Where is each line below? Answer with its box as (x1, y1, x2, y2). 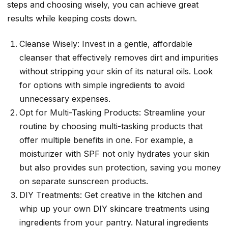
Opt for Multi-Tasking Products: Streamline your (19, 107, 206, 118)
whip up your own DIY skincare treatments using (19, 203, 209, 214)
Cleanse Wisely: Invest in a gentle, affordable (19, 38, 192, 49)
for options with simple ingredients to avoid (19, 79, 185, 90)
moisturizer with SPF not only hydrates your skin (19, 148, 209, 159)
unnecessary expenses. (19, 93, 110, 104)
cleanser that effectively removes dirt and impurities (19, 52, 218, 63)
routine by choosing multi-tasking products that (19, 121, 203, 131)
